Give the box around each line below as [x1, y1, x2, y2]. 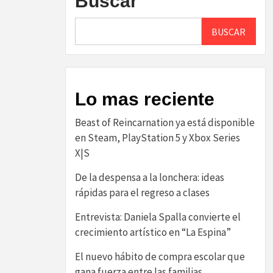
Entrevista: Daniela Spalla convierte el [75, 210, 241, 224]
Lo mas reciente [75, 89, 214, 109]
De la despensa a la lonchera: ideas [75, 171, 224, 184]
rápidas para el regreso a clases [75, 186, 210, 199]
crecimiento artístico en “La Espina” [75, 225, 231, 239]
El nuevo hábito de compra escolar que [75, 250, 245, 263]
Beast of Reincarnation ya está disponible [75, 116, 255, 129]
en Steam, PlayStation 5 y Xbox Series [75, 131, 240, 144]
